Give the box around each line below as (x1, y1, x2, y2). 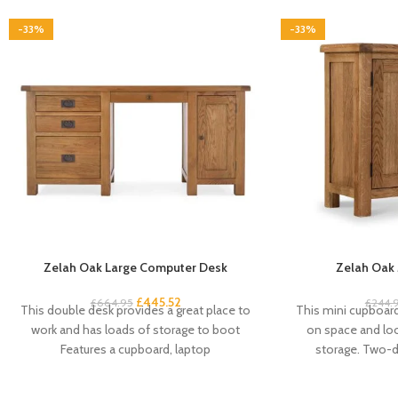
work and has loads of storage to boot (31, 321, 241, 338)
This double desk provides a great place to (20, 301, 251, 318)
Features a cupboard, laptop (60, 340, 211, 357)
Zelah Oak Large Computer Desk (44, 259, 228, 275)
